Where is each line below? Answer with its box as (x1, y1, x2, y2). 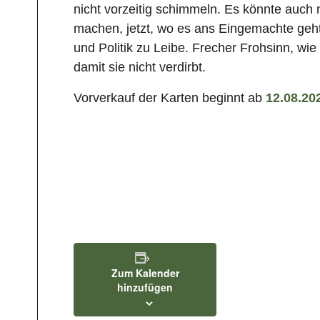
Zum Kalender (111, 266, 179, 280)
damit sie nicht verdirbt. (74, 60, 206, 74)
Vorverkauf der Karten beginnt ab (74, 91, 266, 105)
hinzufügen (117, 280, 173, 294)
